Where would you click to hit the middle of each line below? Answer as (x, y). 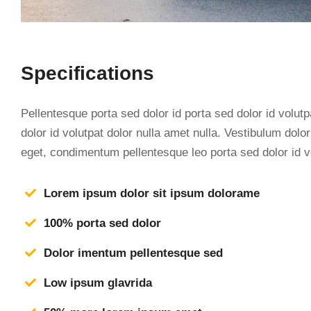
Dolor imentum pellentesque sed (133, 253)
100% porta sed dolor (102, 223)
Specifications (87, 74)
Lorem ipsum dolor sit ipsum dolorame (152, 193)
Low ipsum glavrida (98, 283)
